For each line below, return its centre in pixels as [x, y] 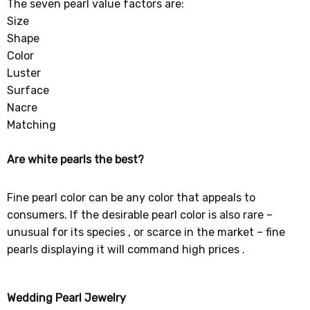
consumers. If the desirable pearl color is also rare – [140, 215]
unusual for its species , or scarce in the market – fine [146, 232]
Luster [24, 73]
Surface [28, 90]
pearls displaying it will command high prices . [126, 249]
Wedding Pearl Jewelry [67, 298]
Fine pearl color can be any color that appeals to [131, 197]
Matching [32, 125]
